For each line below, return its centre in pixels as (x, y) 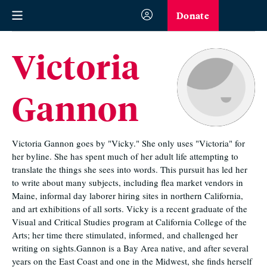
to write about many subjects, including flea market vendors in (128, 182)
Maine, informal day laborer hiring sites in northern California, (128, 195)
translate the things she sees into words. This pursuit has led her (130, 169)
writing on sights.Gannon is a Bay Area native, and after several (130, 248)
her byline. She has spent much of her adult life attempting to (125, 156)
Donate (193, 15)
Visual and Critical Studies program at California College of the (129, 222)
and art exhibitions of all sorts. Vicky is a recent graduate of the (130, 209)
